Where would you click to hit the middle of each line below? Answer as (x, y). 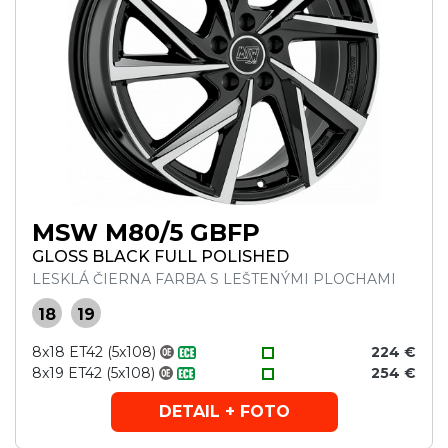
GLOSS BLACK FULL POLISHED (160, 256)
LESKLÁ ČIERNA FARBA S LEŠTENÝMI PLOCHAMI (214, 279)
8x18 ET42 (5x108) (94, 352)
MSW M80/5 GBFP (146, 232)
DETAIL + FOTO (224, 411)
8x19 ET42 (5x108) (93, 373)
